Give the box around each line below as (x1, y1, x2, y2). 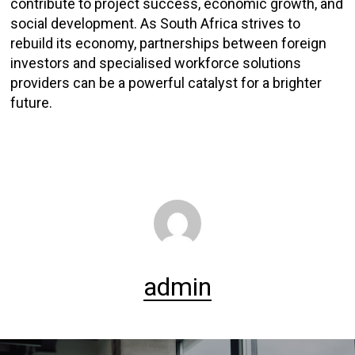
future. (10, 94, 53, 111)
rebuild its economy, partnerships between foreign (10, 35, 327, 52)
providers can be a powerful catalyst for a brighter (10, 74, 323, 91)
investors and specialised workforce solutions (10, 55, 302, 71)
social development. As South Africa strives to (10, 15, 301, 32)
